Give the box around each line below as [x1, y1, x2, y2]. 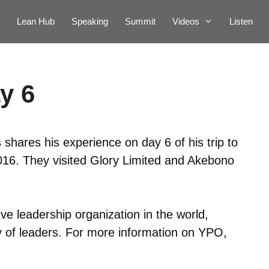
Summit [125, 16, 156, 26]
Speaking [71, 16, 108, 26]
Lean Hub [17, 16, 55, 26]
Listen [229, 16, 253, 26]
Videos [172, 16, 199, 26]
